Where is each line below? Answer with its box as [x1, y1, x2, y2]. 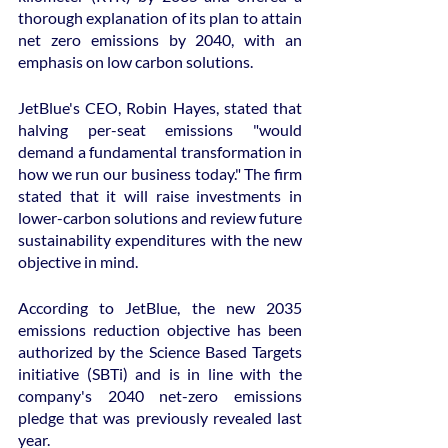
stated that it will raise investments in [18, 186, 302, 205]
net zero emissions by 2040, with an [18, 30, 302, 49]
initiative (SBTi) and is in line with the [18, 364, 302, 383]
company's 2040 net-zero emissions [18, 386, 302, 405]
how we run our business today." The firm [18, 164, 302, 183]
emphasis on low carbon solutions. [18, 52, 253, 71]
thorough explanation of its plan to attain [18, 8, 302, 27]
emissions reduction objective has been [18, 320, 302, 339]
